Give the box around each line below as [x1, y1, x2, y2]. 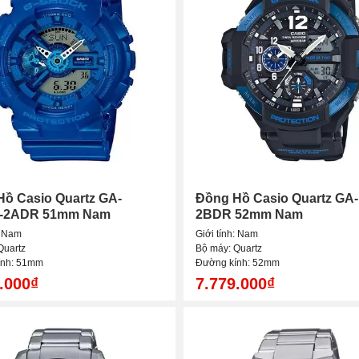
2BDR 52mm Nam [196, 208, 303, 222]
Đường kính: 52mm [196, 257, 280, 269]
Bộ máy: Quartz [196, 243, 262, 255]
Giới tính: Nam [196, 228, 258, 240]
